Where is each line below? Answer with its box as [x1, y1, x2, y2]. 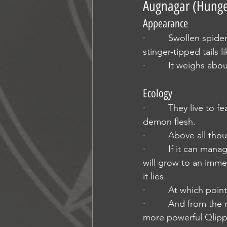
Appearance [143, 17, 188, 30]
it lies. [143, 171, 166, 182]
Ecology [143, 87, 172, 100]
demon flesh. [143, 116, 196, 127]
